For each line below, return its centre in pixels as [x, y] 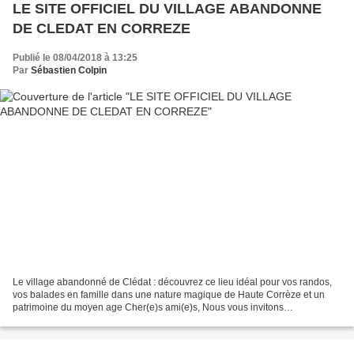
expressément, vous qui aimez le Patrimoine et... [116, 320]
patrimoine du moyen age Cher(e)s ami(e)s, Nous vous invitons [148, 307]
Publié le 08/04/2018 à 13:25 [75, 58]
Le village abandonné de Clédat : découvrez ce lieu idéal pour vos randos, [172, 282]
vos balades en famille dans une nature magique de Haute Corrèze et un [169, 294]
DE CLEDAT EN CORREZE [102, 29]
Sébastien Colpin [69, 71]
